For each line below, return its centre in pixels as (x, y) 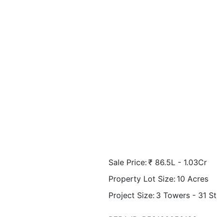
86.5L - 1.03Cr (181, 162)
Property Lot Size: (142, 179)
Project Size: (132, 195)
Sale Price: (128, 162)
